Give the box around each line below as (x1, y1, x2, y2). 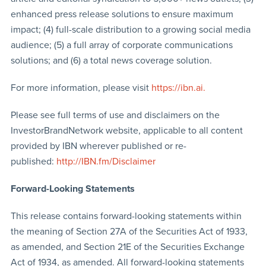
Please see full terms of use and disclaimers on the (10, 109, 220, 121)
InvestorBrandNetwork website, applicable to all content (10, 124, 243, 137)
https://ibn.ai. (151, 81, 205, 94)
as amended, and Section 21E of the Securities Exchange (10, 240, 245, 253)
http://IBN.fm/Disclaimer (56, 155, 156, 167)
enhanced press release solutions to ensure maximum (10, 8, 233, 20)
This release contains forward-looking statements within (10, 210, 242, 222)
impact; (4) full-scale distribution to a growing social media (10, 23, 251, 36)
